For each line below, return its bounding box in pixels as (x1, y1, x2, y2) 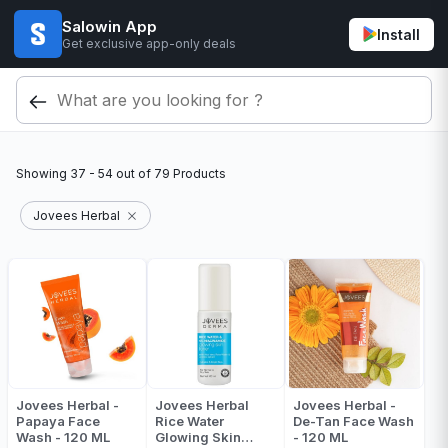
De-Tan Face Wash (293, 413, 416, 429)
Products (170, 166, 226, 181)
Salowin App (62, 16, 157, 36)
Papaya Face (16, 413, 100, 429)
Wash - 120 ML (16, 429, 110, 445)
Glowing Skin (154, 429, 241, 445)
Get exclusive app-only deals (62, 35, 236, 51)
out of (113, 166, 154, 181)
